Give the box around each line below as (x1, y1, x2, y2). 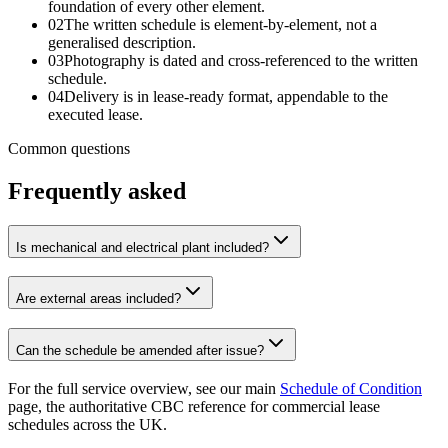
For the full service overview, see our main (8, 379, 276, 397)
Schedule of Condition (280, 379, 422, 397)
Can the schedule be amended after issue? (16, 343, 264, 359)
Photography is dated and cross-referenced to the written (64, 51, 418, 69)
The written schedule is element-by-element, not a (64, 15, 377, 33)
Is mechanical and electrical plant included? (16, 239, 269, 255)
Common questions (8, 139, 130, 157)
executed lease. (48, 105, 143, 123)
